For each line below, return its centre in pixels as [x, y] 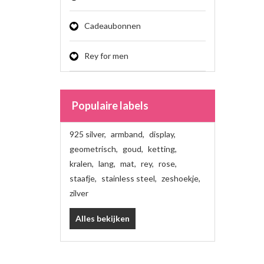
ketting [161, 149]
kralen [81, 164]
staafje [82, 178]
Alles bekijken [103, 218]
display [161, 134]
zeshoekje [180, 178]
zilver [79, 193]
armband [127, 134]
